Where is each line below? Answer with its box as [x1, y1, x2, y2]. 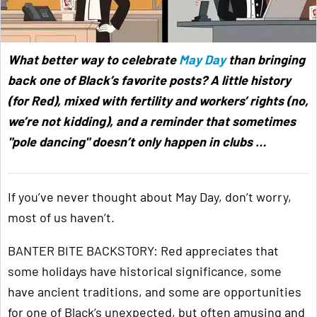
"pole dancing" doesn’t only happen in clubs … [8, 134, 266, 150]
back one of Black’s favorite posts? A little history [8, 72, 291, 88]
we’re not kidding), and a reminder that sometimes [8, 113, 296, 129]
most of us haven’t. [8, 209, 115, 226]
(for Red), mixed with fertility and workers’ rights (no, [8, 93, 309, 109]
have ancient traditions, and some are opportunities [8, 284, 301, 300]
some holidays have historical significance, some [8, 263, 282, 279]
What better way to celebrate [8, 52, 179, 68]
